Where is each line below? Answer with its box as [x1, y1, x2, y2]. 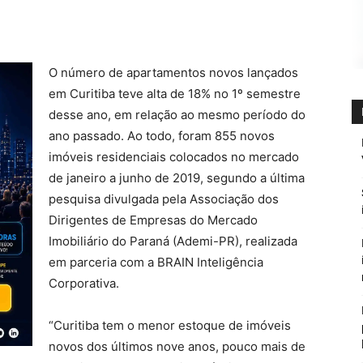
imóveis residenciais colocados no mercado [49, 149, 299, 164]
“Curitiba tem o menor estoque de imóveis [49, 318, 291, 333]
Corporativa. [49, 275, 119, 291]
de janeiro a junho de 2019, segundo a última [49, 170, 305, 186]
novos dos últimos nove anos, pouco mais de [49, 339, 305, 354]
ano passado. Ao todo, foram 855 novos [49, 128, 275, 143]
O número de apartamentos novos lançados [49, 65, 298, 80]
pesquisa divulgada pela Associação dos [49, 191, 279, 207]
